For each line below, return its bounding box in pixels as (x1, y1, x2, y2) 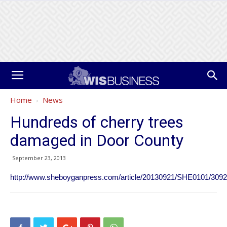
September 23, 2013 (12, 154, 66, 162)
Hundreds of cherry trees (10, 112, 183, 132)
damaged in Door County (10, 131, 183, 150)
